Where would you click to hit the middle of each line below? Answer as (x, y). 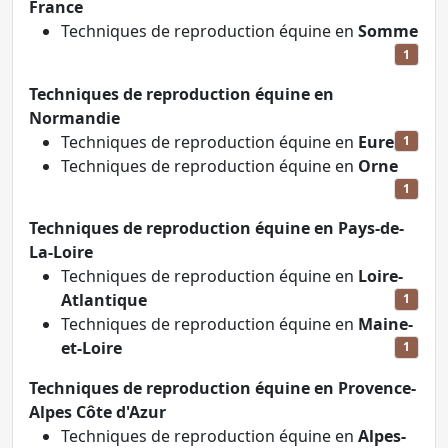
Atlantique (104, 300)
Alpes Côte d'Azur (97, 412)
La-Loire (61, 252)
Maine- (385, 324)
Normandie (74, 117)
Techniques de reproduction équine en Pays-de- (216, 228)
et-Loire (91, 348)
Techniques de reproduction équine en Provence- (222, 388)
